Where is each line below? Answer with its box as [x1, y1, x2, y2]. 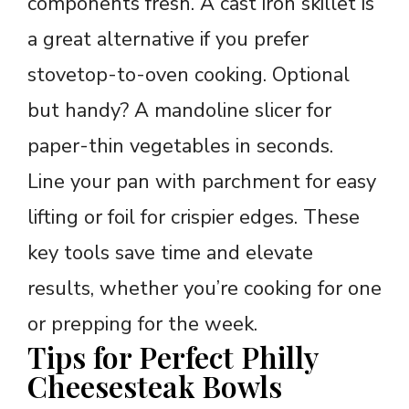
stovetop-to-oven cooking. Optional [27, 60, 350, 89]
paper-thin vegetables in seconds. [27, 131, 333, 160]
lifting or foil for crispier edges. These [27, 203, 360, 231]
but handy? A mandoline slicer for [27, 96, 331, 124]
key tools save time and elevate [27, 238, 313, 267]
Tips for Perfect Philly [27, 336, 318, 376]
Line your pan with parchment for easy [27, 167, 376, 195]
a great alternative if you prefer [27, 25, 309, 53]
